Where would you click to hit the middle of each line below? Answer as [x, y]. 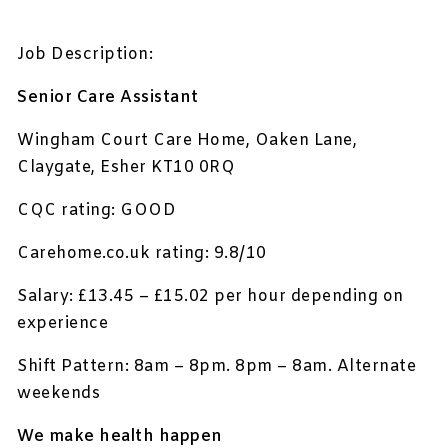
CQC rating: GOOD [97, 211]
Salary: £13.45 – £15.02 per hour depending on [210, 297]
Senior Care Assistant [108, 98]
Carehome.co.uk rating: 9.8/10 [142, 254]
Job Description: [85, 55]
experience [63, 324]
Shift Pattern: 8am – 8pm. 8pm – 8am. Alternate [217, 367]
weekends [59, 394]
